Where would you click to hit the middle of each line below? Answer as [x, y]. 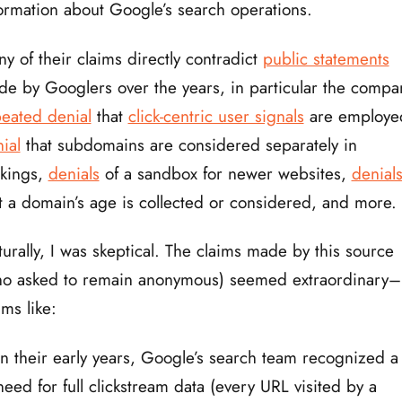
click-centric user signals [216, 116]
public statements [326, 58]
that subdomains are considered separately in [188, 144]
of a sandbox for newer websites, [225, 173]
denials [74, 173]
